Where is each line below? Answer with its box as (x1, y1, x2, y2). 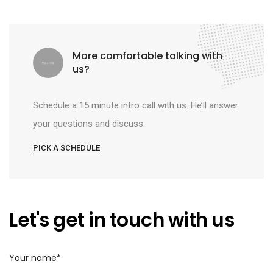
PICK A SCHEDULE (32, 143, 100, 152)
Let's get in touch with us (9, 207, 234, 233)
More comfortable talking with (72, 48, 222, 63)
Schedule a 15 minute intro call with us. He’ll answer (32, 99, 238, 111)
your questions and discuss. (32, 118, 145, 129)
